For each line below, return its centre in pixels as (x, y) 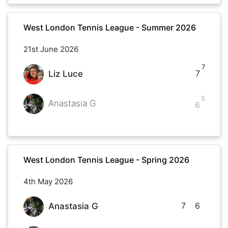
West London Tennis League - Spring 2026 (106, 160)
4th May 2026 (48, 181)
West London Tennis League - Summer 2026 (110, 27)
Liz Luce (65, 74)
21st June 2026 (51, 49)
